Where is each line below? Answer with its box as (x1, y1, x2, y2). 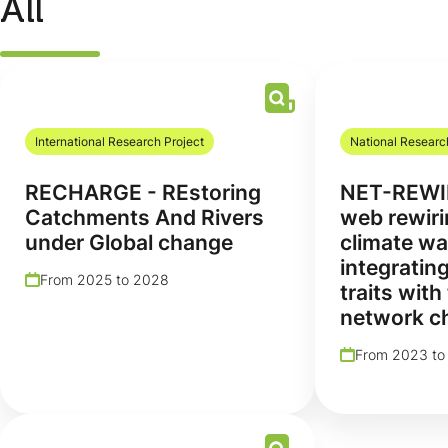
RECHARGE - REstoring (25, 179, 261, 205)
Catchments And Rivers (25, 204, 264, 230)
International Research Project (35, 133, 204, 149)
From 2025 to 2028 (40, 270, 169, 288)
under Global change (25, 229, 233, 255)
